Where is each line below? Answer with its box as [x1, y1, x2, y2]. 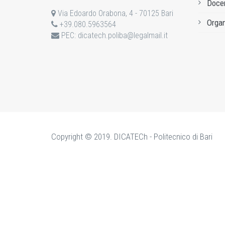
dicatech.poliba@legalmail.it [78, 31, 168, 40]
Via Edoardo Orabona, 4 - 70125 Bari [56, 9, 173, 18]
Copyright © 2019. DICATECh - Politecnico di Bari [51, 132, 212, 142]
